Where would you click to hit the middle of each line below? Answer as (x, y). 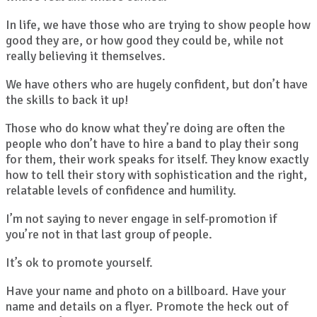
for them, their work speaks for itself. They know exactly (157, 160)
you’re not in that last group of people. (109, 235)
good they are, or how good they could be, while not (145, 41)
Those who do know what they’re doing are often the (145, 128)
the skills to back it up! (67, 100)
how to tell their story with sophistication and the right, (156, 175)
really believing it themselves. (86, 56)
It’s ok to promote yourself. (79, 263)
